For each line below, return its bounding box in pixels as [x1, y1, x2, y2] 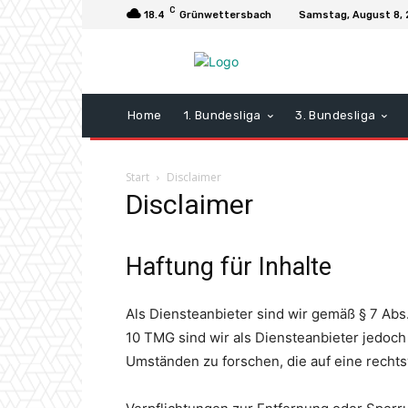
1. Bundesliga [183, 108, 261, 123]
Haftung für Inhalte [126, 252, 331, 282]
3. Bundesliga [295, 108, 376, 123]
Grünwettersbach [179, 8, 271, 21]
